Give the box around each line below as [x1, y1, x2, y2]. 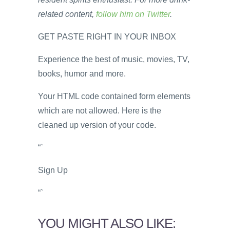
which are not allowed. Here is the [38, 106, 161, 115]
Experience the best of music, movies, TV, [38, 54, 189, 64]
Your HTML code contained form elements [38, 91, 190, 101]
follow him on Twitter [96, 9, 170, 18]
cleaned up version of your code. [38, 120, 156, 129]
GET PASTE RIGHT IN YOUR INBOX [38, 32, 176, 41]
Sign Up [38, 165, 68, 175]
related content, [38, 9, 96, 18]
